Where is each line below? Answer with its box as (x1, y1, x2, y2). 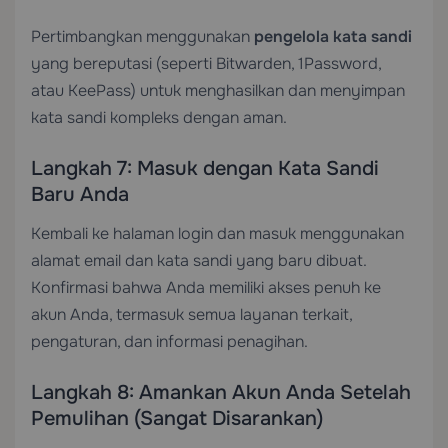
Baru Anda (31, 182, 129, 207)
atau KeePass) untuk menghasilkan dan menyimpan (31, 80, 405, 101)
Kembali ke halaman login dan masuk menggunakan (31, 223, 404, 244)
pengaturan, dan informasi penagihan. (31, 331, 308, 352)
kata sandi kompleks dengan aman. (31, 107, 287, 128)
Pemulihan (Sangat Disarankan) (31, 406, 323, 431)
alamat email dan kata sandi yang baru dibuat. (31, 250, 366, 271)
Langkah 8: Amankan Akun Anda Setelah (31, 380, 411, 405)
